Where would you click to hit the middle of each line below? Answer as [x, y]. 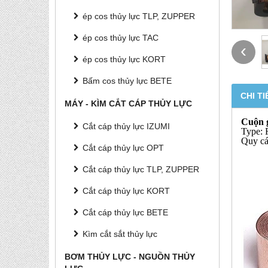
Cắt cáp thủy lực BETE [125, 212]
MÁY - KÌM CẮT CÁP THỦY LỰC [128, 103]
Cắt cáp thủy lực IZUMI [126, 126]
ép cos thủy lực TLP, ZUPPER [139, 16]
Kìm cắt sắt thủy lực [120, 234]
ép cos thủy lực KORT [124, 59]
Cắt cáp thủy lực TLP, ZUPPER [141, 169]
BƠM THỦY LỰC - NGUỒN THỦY [130, 257]
